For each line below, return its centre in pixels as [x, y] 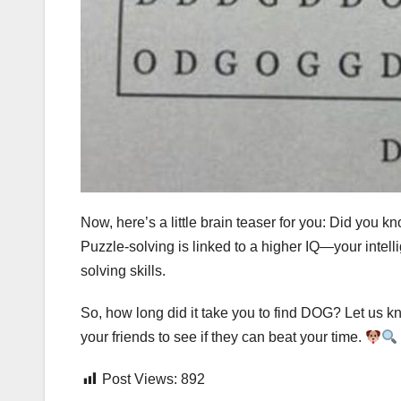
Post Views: [140, 380]
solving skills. [123, 271]
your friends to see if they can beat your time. [223, 337]
